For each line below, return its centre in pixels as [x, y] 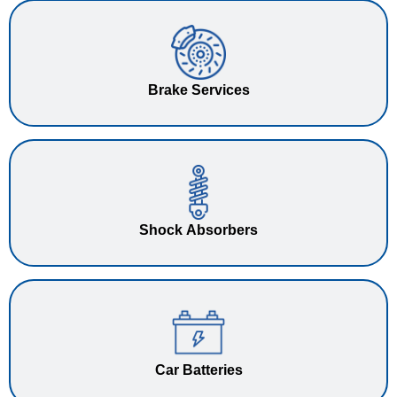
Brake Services [198, 90]
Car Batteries [198, 370]
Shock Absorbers [198, 230]
